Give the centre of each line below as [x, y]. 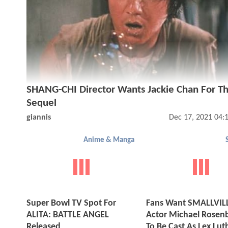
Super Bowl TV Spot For [71, 204]
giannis [39, 118]
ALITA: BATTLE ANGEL [68, 215]
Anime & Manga [109, 140]
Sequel [41, 103]
